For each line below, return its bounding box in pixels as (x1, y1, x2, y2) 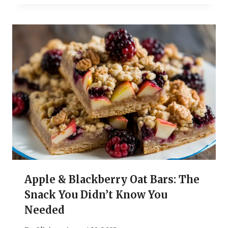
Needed (24, 204, 65, 217)
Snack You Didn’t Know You (24, 188, 167, 202)
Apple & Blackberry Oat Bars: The (24, 173, 199, 186)
